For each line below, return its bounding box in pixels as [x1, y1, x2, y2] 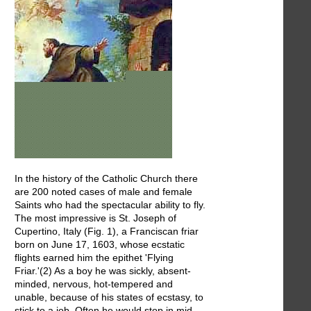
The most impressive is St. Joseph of [15, 212, 176, 224]
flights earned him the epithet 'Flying [15, 251, 174, 263]
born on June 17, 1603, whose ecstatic [15, 238, 185, 250]
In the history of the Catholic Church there [15, 172, 198, 184]
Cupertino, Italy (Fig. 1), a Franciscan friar [15, 225, 199, 237]
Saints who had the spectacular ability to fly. [15, 199, 205, 210]
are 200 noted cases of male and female [15, 185, 192, 197]
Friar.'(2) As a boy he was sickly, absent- [15, 264, 191, 276]
